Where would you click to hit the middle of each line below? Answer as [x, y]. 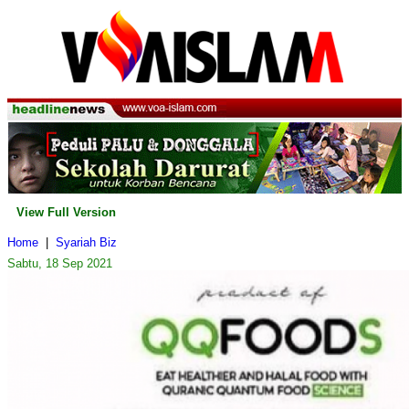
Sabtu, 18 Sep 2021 [60, 264]
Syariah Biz [86, 243]
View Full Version [66, 213]
